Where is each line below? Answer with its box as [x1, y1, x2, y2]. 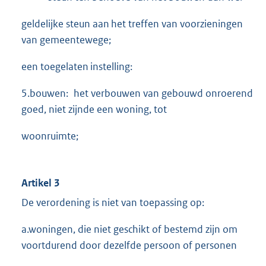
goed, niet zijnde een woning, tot [21, 102, 167, 116]
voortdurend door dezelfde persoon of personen [21, 238, 237, 252]
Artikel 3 [21, 176, 59, 189]
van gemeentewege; [21, 33, 111, 46]
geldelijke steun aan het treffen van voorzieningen [21, 17, 243, 30]
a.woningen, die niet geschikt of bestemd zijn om [21, 222, 237, 236]
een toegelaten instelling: [21, 59, 132, 73]
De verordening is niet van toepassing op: [21, 195, 204, 209]
